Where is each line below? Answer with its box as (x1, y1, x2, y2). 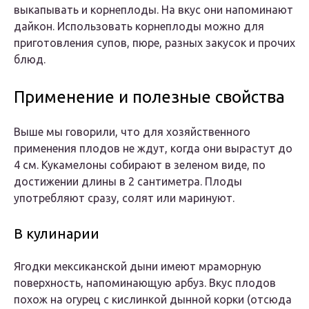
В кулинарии (14, 226, 99, 242)
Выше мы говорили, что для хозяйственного (14, 126, 250, 139)
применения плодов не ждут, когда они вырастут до (14, 142, 292, 155)
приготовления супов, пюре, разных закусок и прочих (14, 37, 295, 50)
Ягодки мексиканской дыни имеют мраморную (14, 260, 261, 273)
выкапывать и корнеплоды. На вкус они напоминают (14, 3, 293, 17)
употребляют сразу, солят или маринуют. (14, 192, 235, 205)
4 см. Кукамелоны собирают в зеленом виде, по (14, 159, 266, 172)
